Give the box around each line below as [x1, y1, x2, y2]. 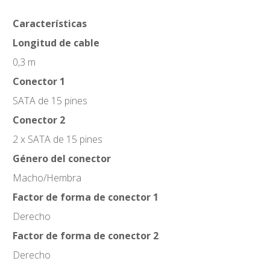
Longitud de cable [13, 36, 99, 49]
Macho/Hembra [13, 171, 81, 184]
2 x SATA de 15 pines [13, 133, 102, 146]
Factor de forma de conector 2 [13, 229, 159, 242]
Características [13, 17, 87, 30]
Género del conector [13, 152, 111, 165]
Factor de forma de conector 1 [13, 190, 159, 204]
